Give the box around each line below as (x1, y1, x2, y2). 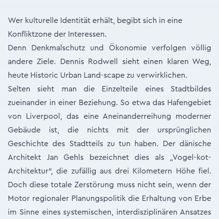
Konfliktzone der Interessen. (8, 30, 107, 38)
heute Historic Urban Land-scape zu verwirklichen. (8, 71, 187, 79)
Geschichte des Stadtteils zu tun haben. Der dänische (8, 140, 211, 148)
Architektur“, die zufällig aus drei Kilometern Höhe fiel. (8, 167, 211, 175)
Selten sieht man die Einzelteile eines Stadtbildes (8, 85, 211, 93)
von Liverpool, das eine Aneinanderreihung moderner (8, 112, 211, 120)
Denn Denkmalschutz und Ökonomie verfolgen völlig (8, 44, 211, 52)
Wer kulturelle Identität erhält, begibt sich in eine (8, 17, 182, 24)
